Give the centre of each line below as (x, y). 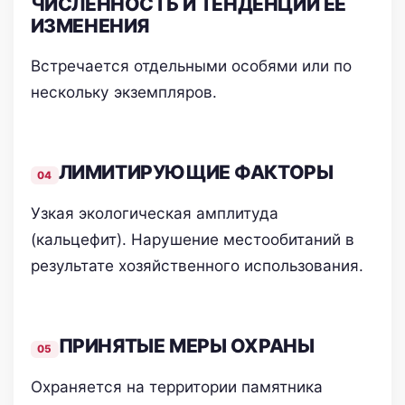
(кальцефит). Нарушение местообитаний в (192, 240)
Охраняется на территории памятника (176, 387)
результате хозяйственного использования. (197, 266)
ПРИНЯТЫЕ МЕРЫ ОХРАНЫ (186, 346)
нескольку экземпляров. (123, 91)
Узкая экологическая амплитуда (154, 213)
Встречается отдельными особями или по (191, 65)
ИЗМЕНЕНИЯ (89, 25)
